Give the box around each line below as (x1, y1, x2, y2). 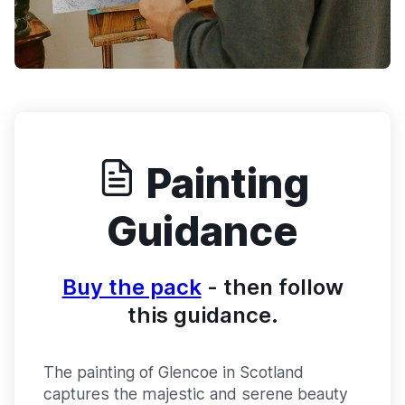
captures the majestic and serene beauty (43, 383, 348, 403)
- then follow (201, 274, 344, 301)
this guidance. (127, 302, 278, 329)
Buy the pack (61, 274, 202, 301)
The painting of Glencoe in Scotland (43, 362, 304, 381)
